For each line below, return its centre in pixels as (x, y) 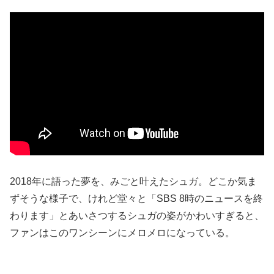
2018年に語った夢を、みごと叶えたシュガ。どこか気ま (133, 182)
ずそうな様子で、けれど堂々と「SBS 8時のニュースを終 (136, 199)
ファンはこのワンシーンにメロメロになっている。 (122, 233)
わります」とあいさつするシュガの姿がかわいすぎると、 (137, 216)
